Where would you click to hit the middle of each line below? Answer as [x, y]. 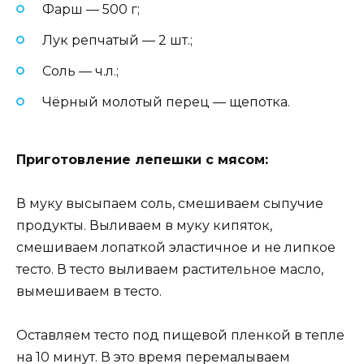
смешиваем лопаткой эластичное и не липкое [176, 247]
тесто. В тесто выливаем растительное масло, [170, 269]
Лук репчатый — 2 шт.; [117, 41]
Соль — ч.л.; [80, 71]
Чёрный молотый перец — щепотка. [166, 102]
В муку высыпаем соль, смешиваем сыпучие [170, 203]
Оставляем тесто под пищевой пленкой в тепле [180, 335]
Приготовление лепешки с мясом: [142, 159]
